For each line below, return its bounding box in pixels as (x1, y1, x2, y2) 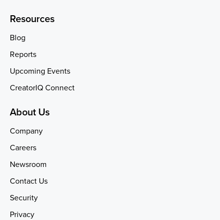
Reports (10, 49, 36, 59)
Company (10, 126, 43, 136)
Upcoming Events (10, 66, 70, 76)
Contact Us (10, 176, 48, 186)
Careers (10, 142, 36, 153)
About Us (10, 106, 50, 118)
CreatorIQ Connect (10, 82, 75, 93)
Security (10, 192, 38, 203)
